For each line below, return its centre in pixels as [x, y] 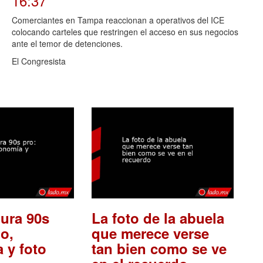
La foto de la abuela [158, 218]
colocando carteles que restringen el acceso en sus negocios [125, 31]
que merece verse [150, 233]
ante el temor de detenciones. [67, 43]
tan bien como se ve [159, 249]
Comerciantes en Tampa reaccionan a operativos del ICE [118, 20]
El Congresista [39, 61]
